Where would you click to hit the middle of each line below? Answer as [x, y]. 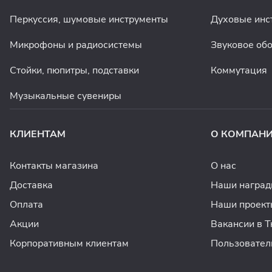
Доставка [31, 185]
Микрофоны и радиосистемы [76, 45]
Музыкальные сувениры [66, 96]
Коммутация [239, 71]
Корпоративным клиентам [69, 244]
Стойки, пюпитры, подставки [74, 71]
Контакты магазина [54, 166]
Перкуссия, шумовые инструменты [89, 20]
